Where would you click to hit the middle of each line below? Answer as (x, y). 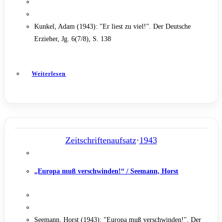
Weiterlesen (49, 74)
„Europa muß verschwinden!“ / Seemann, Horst (106, 171)
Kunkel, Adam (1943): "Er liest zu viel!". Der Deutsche (112, 26)
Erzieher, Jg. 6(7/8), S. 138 (73, 39)
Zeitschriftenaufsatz (101, 140)
